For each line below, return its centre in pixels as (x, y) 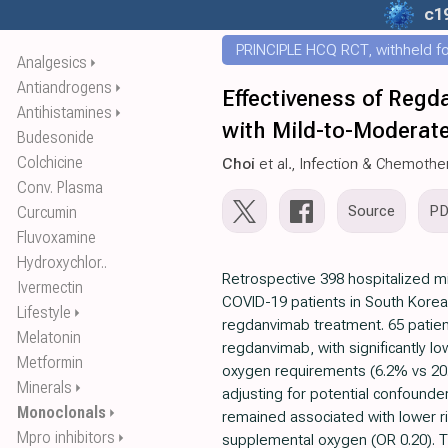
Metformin (50, 362)
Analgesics (52, 62)
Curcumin (47, 212)
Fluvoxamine (56, 237)
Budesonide (55, 137)
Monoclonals (61, 412)
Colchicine (50, 162)
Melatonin (49, 337)
